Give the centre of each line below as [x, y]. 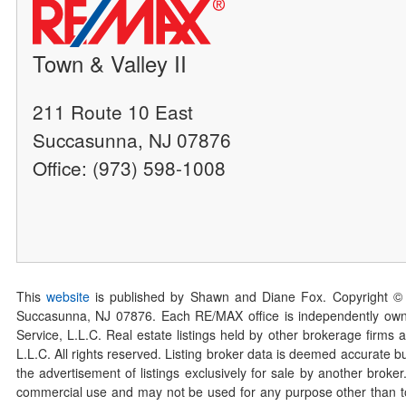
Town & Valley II [110, 63]
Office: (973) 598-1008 [130, 168]
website [68, 297]
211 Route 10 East [113, 112]
